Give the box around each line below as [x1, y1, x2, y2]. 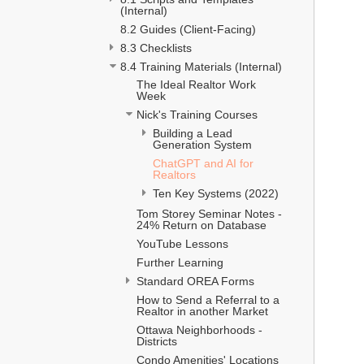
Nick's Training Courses [136, 108, 258, 121]
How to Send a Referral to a [136, 293, 279, 306]
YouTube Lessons [136, 237, 228, 250]
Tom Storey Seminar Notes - [136, 207, 282, 220]
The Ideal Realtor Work [136, 78, 256, 91]
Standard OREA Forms [136, 275, 254, 288]
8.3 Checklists [120, 41, 192, 54]
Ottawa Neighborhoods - [136, 323, 262, 336]
